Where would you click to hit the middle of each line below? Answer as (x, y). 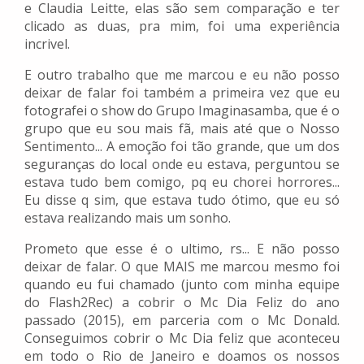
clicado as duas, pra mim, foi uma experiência (182, 26)
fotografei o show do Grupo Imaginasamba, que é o (182, 111)
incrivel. (47, 44)
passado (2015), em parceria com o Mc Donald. (182, 321)
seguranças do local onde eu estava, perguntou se (182, 165)
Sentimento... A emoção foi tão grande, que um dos (182, 147)
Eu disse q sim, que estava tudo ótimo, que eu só (182, 200)
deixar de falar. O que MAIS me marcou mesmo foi (182, 267)
